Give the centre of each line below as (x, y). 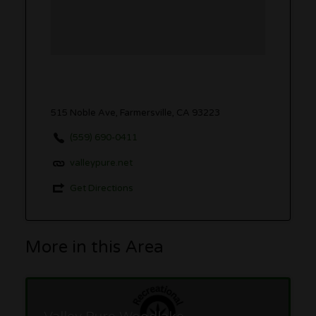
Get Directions (101, 188)
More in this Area (95, 248)
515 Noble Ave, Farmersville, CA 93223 (135, 113)
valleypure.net (101, 163)
